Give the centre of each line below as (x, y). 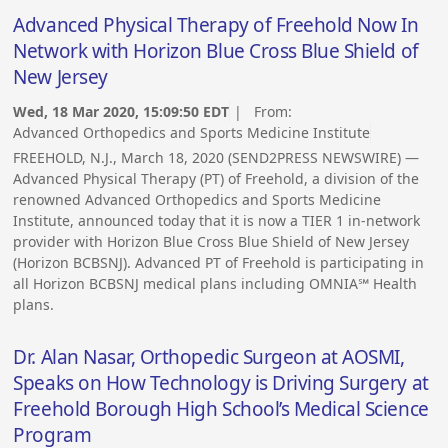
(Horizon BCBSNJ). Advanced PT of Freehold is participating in (219, 263)
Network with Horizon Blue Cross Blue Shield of (216, 50)
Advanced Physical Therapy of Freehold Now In (216, 24)
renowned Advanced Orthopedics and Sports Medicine (197, 200)
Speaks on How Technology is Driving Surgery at (221, 383)
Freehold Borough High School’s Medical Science (221, 409)
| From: (263, 112)
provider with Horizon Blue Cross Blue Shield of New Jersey (211, 242)
